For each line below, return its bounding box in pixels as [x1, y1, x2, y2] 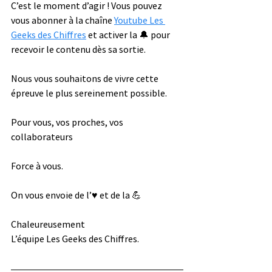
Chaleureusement [11, 217, 87, 230]
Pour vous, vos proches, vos [11, 115, 125, 128]
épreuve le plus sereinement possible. [11, 86, 169, 99]
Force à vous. [11, 159, 65, 172]
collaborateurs [11, 130, 75, 143]
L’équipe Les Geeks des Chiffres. [11, 232, 141, 245]
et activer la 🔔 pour [86, 28, 172, 41]
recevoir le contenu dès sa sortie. [11, 42, 148, 55]
